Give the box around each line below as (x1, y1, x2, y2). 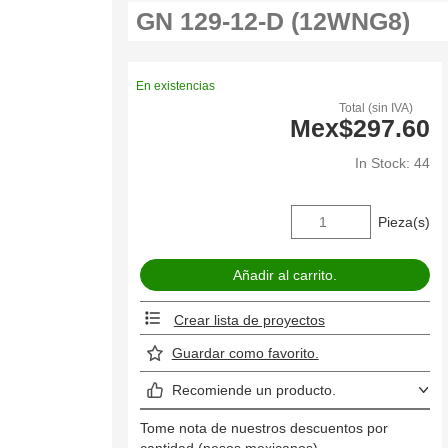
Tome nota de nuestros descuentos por (140, 420, 389, 437)
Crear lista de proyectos (173, 312, 325, 329)
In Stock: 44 (354, 154, 430, 171)
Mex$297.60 (289, 113, 430, 142)
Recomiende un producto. (171, 382, 336, 399)
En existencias (136, 78, 216, 93)
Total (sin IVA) (339, 100, 414, 115)
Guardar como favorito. (171, 345, 319, 362)
